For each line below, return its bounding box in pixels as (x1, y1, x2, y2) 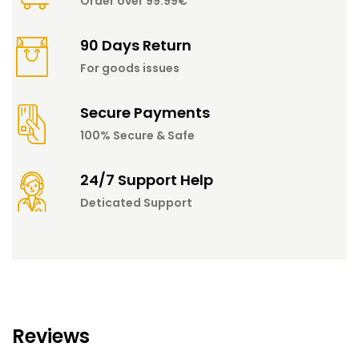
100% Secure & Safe (80, 127, 195, 143)
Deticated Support (80, 194, 192, 211)
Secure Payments (80, 102, 210, 123)
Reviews (12, 322, 90, 349)
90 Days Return (80, 34, 192, 55)
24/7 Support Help (80, 169, 213, 190)
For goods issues (80, 59, 179, 76)
